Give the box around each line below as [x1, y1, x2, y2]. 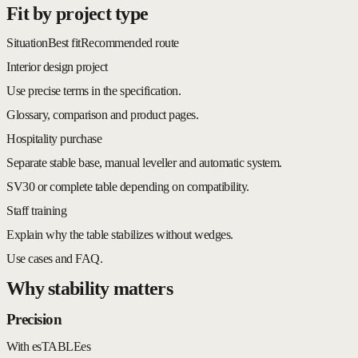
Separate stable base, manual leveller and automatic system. [6, 156, 282, 170]
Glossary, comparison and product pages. [6, 108, 199, 122]
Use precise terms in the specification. [6, 84, 181, 98]
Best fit [47, 36, 81, 50]
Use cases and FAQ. [6, 252, 103, 266]
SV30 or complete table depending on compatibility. [6, 180, 249, 194]
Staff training [6, 204, 67, 218]
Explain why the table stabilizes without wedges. [6, 228, 233, 242]
